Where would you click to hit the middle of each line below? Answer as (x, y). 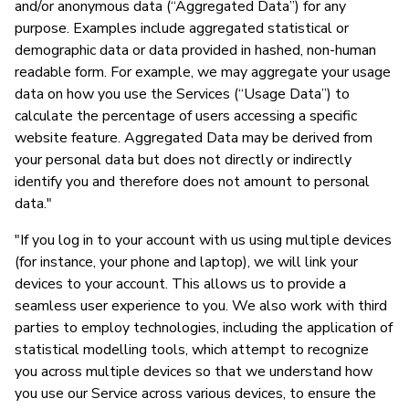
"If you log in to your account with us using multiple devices (203, 240)
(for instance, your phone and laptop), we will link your (186, 262)
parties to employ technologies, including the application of (204, 327)
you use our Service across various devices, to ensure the (195, 393)
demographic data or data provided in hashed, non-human (195, 50)
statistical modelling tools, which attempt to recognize (192, 349)
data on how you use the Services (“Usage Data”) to (182, 94)
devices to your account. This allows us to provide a (180, 283)
